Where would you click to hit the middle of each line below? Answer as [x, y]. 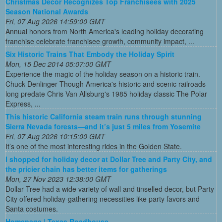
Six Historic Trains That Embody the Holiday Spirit [90, 54]
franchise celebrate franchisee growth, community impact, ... [100, 41]
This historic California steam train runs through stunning [104, 117]
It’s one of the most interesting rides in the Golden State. [94, 146]
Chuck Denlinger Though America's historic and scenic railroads [106, 84]
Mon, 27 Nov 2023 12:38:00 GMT [58, 179]
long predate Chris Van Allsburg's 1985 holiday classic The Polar [106, 94]
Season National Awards [47, 12]
